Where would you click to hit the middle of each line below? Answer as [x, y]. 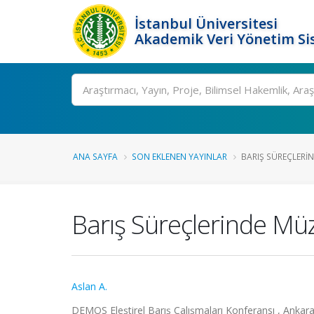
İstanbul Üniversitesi [206, 23]
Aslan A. [89, 286]
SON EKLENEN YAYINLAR [179, 156]
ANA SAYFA [95, 156]
